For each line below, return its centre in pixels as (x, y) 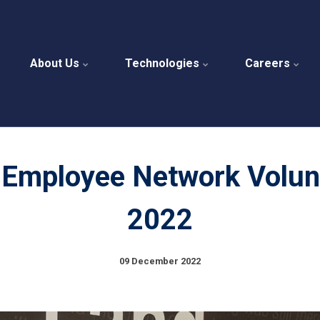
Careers (269, 63)
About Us (56, 63)
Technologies (163, 63)
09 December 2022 (160, 261)
